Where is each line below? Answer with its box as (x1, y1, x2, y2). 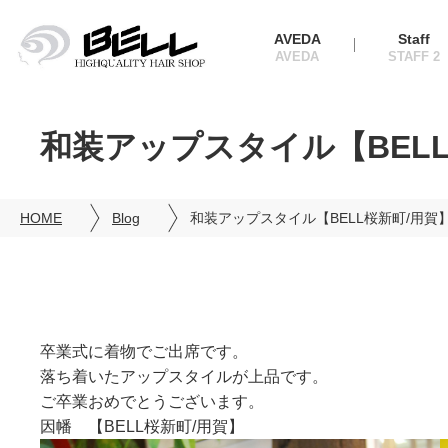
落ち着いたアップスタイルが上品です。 (40, 368, 328, 385)
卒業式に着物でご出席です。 (40, 343, 248, 360)
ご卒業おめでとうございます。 (40, 393, 264, 410)
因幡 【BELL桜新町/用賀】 (40, 418, 244, 435)
